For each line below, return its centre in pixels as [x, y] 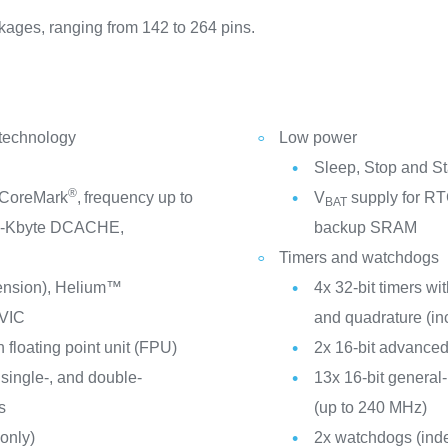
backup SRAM [365, 227]
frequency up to [139, 197]
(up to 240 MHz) [370, 407]
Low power [317, 137]
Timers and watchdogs [358, 257]
